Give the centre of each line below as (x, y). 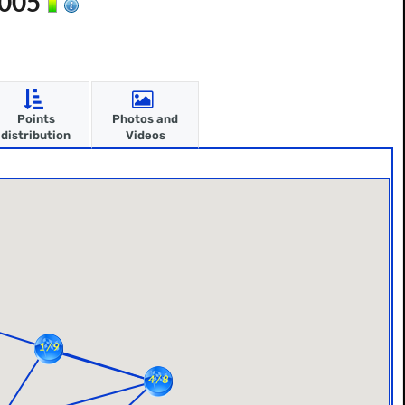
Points (36, 119)
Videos (145, 135)
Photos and (146, 119)
